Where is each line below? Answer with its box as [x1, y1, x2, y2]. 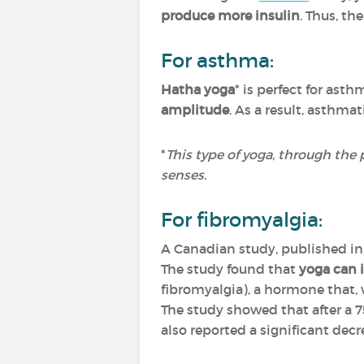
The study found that [161, 261, 299, 277]
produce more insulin [161, 7, 300, 24]
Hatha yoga [161, 81, 235, 97]
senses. [161, 167, 206, 183]
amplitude [161, 102, 229, 118]
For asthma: [161, 49, 274, 72]
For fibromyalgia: [161, 208, 323, 232]
